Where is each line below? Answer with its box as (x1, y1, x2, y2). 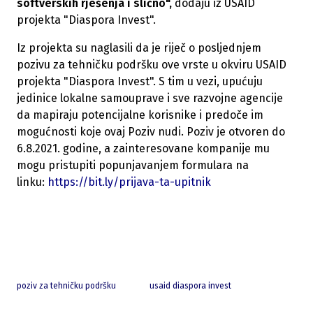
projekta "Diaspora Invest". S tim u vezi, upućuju (17, 75, 263, 89)
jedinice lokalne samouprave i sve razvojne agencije (17, 92, 283, 105)
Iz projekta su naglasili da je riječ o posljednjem (17, 41, 261, 55)
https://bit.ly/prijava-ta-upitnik (48, 175, 211, 189)
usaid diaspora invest (150, 281, 231, 291)
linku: (17, 175, 48, 189)
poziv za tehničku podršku (17, 281, 116, 291)
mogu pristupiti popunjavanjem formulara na (17, 159, 249, 173)
